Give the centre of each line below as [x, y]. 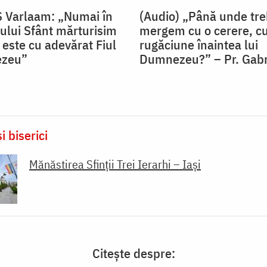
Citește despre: [133, 253]
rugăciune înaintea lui [199, 45]
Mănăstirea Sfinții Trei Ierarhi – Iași [115, 164]
